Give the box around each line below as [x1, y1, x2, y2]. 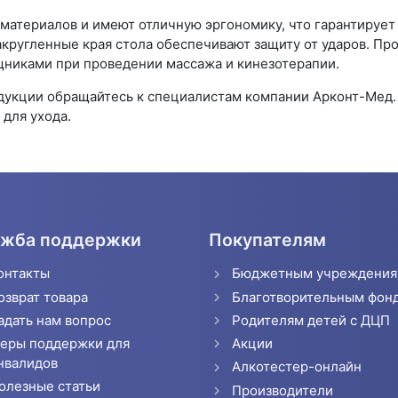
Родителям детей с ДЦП [231, 311, 390, 329]
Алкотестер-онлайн [231, 358, 362, 376]
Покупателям [209, 229, 327, 251]
